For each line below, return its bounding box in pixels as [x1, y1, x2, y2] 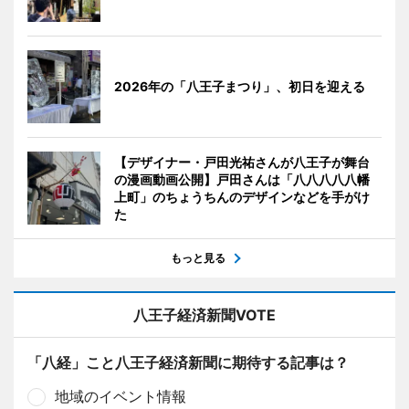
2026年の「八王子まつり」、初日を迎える [114, 78, 365, 94]
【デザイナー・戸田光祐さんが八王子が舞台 [114, 153, 370, 170]
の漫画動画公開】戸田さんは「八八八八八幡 [114, 171, 370, 187]
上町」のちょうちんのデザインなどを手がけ [114, 188, 370, 204]
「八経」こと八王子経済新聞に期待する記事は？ [27, 352, 349, 372]
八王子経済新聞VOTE [133, 305, 276, 324]
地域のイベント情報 [55, 386, 186, 405]
